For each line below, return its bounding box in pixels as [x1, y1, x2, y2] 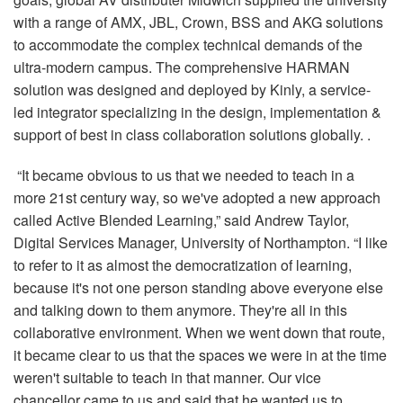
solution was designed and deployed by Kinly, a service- [13, 79, 371, 101]
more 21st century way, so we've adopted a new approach [13, 187, 381, 209]
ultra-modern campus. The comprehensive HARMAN [13, 57, 350, 78]
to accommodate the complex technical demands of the [13, 34, 363, 56]
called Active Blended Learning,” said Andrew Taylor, [13, 210, 349, 231]
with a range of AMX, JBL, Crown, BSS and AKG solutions [13, 12, 383, 33]
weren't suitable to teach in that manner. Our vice [13, 367, 321, 389]
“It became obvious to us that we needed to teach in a [13, 165, 354, 186]
